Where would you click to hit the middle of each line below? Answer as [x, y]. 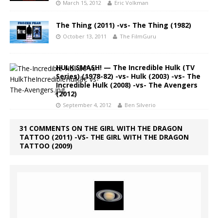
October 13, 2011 [85, 36]
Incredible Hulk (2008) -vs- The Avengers [127, 85]
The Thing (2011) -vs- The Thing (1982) [124, 25]
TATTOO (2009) [46, 146]
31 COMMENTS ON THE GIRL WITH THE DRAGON [101, 128]
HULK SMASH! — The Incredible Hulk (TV [125, 68]
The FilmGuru [138, 36]
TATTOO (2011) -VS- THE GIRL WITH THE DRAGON [104, 137]
